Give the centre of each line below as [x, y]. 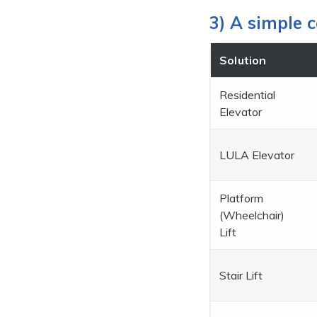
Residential [247, 94]
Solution [243, 60]
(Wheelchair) [252, 215]
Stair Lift [241, 275]
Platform [241, 198]
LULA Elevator [257, 155]
